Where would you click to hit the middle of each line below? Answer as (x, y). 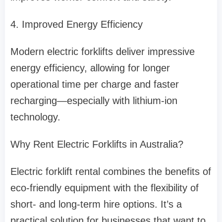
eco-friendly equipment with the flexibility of (105, 188)
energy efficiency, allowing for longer (90, 68)
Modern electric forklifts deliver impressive (103, 52)
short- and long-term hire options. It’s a (96, 204)
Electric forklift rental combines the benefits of (111, 172)
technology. (35, 117)
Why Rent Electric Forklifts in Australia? (97, 144)
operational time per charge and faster (95, 84)
